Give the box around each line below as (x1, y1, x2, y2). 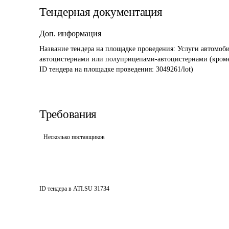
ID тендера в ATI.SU (39, 185, 93, 192)
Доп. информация (39, 29, 101, 38)
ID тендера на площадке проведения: (39, 65, 156, 73)
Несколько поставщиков (43, 133, 105, 141)
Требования (39, 108, 97, 121)
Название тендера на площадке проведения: (39, 45, 177, 53)
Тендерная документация (39, 6, 163, 18)
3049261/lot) (156, 65, 193, 73)
